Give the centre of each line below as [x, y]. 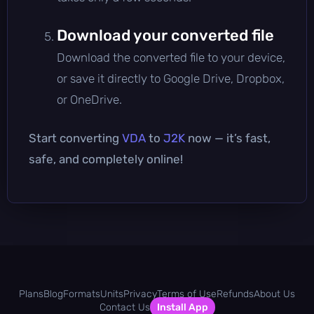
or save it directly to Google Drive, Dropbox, [171, 78]
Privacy [140, 294]
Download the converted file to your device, [171, 57]
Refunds [235, 294]
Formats [82, 294]
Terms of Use [187, 294]
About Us [274, 294]
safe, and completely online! [106, 159]
